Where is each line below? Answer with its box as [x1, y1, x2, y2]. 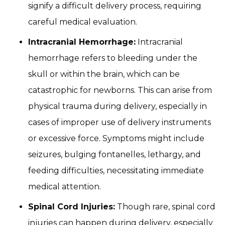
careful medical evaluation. [28, 17, 137, 27]
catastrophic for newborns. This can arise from [28, 85, 212, 95]
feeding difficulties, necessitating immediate [28, 166, 204, 175]
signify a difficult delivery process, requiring [28, 1, 201, 11]
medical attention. [28, 182, 101, 191]
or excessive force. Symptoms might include [28, 134, 204, 143]
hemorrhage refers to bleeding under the [28, 53, 197, 63]
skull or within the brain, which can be [28, 69, 180, 79]
